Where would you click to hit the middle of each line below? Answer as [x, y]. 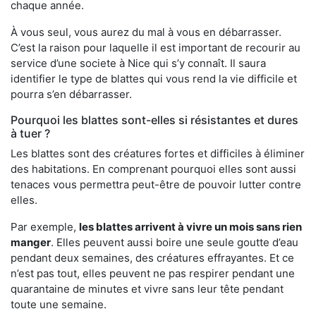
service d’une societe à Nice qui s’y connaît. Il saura [138, 63]
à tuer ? [30, 134]
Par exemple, [45, 227]
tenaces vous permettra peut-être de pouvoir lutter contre [156, 185]
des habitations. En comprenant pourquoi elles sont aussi [153, 169]
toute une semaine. [59, 305]
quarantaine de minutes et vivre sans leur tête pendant [147, 289]
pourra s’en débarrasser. [71, 95]
